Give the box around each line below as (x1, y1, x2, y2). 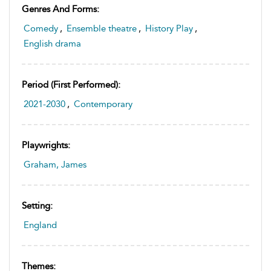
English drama (24, 38, 81, 49)
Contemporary (74, 98, 132, 109)
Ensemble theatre (67, 22, 137, 34)
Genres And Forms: (22, 3, 99, 15)
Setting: (22, 200, 53, 211)
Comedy (24, 22, 58, 34)
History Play (145, 22, 193, 34)
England (24, 219, 57, 230)
